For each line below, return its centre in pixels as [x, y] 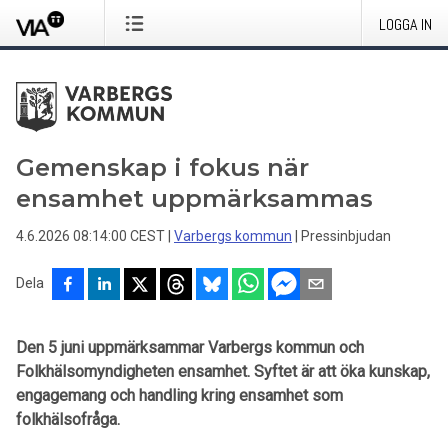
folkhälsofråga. [68, 419]
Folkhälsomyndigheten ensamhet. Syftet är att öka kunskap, [223, 371]
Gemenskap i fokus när [162, 167]
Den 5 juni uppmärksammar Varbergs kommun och [190, 347]
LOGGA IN [405, 24]
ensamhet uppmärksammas [194, 198]
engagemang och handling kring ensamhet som [179, 395]
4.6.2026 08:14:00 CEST [90, 236]
